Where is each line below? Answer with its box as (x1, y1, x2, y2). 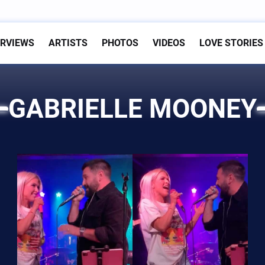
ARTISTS (49, 37, 88, 49)
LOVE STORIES (199, 37, 263, 49)
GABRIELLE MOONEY (8, 93, 257, 124)
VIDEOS (153, 37, 185, 49)
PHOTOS (102, 37, 138, 49)
